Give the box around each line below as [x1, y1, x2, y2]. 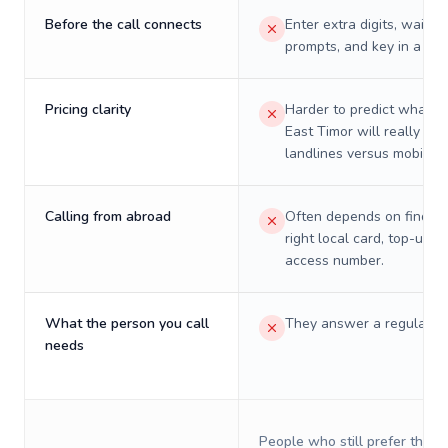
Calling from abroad [45, 207, 171, 226]
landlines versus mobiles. [285, 144, 445, 163]
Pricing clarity [45, 100, 131, 119]
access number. [285, 251, 384, 270]
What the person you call [45, 314, 209, 333]
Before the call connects [45, 15, 202, 34]
